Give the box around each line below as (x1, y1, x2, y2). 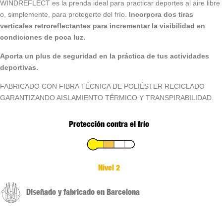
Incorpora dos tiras (129, 10, 193, 18)
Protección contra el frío (69, 118, 149, 129)
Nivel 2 (98, 162, 120, 172)
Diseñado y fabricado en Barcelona (26, 186, 140, 197)
